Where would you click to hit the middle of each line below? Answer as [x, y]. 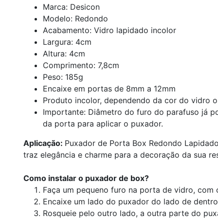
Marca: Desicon [71, 7]
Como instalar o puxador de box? [86, 178]
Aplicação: [44, 143]
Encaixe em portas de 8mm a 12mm [109, 88]
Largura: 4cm [67, 42]
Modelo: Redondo [75, 18]
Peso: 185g [63, 77]
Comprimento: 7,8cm [81, 65]
